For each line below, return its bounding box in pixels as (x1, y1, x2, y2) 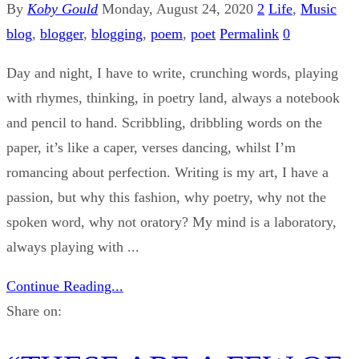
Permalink (220, 26, 279, 42)
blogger (40, 26, 83, 42)
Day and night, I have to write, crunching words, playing (6, 65, 338, 82)
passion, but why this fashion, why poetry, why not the (6, 189, 326, 206)
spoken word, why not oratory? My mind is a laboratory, (6, 214, 337, 231)
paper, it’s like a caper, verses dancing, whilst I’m (6, 139, 296, 156)
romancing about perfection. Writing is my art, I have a (6, 164, 329, 181)
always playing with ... (6, 239, 139, 256)
